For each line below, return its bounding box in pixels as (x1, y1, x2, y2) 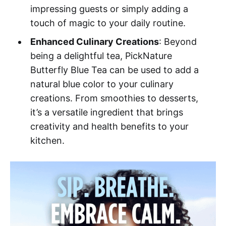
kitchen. (30, 135, 65, 146)
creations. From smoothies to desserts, (30, 92, 198, 103)
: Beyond (158, 36, 197, 47)
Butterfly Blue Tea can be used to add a (30, 64, 199, 75)
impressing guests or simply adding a (30, 3, 188, 14)
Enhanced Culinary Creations (30, 36, 159, 47)
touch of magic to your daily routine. (30, 17, 186, 28)
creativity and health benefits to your (30, 121, 189, 132)
